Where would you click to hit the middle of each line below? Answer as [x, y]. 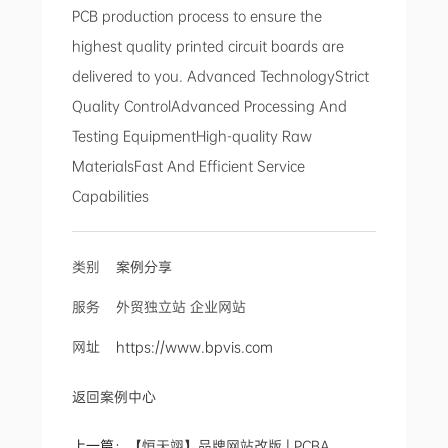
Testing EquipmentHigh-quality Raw [192, 136]
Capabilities [111, 196]
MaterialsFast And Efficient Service [189, 166]
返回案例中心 [114, 397]
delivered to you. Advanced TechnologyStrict [221, 76]
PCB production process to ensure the [197, 16]
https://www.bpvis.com [195, 347]
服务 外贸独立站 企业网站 [159, 307]
